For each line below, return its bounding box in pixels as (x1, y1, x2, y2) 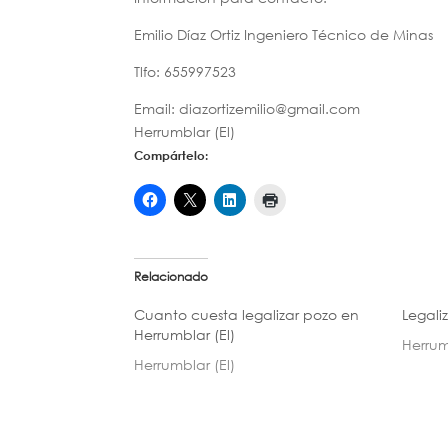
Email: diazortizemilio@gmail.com (134, 98, 361, 118)
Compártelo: (134, 146, 209, 163)
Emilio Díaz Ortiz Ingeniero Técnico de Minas (134, 24, 434, 44)
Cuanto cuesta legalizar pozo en (134, 304, 360, 324)
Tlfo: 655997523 (134, 61, 237, 81)
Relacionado (134, 267, 209, 285)
